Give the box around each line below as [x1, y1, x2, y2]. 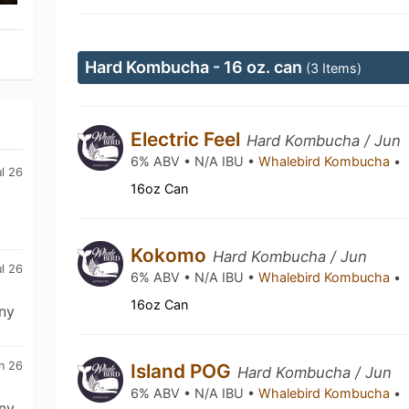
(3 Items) [306, 60, 362, 76]
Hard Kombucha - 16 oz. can [85, 58, 307, 77]
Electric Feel [131, 128, 246, 151]
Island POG [131, 360, 236, 383]
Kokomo [131, 244, 212, 267]
